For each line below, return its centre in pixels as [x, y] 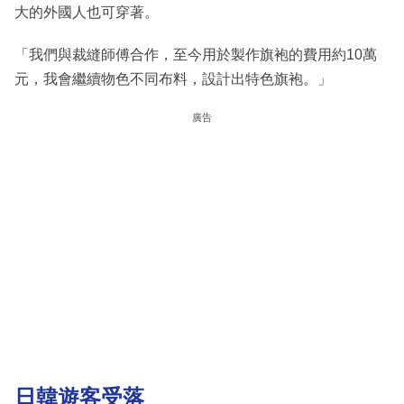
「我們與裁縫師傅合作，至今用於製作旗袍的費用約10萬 [196, 54]
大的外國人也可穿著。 [87, 12]
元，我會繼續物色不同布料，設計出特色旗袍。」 [173, 78]
